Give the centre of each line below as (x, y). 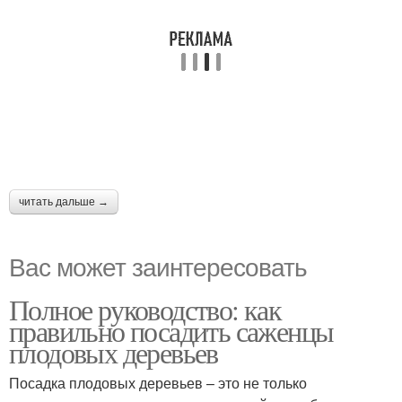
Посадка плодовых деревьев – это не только (158, 383)
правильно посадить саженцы (171, 331)
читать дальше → (64, 202)
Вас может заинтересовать (158, 266)
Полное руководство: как (145, 309)
